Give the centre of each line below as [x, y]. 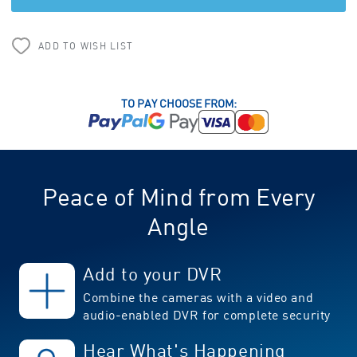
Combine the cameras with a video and [198, 297]
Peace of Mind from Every [178, 196]
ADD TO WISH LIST [86, 45]
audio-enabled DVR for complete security [207, 314]
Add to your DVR [153, 273]
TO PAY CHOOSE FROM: [178, 103]
